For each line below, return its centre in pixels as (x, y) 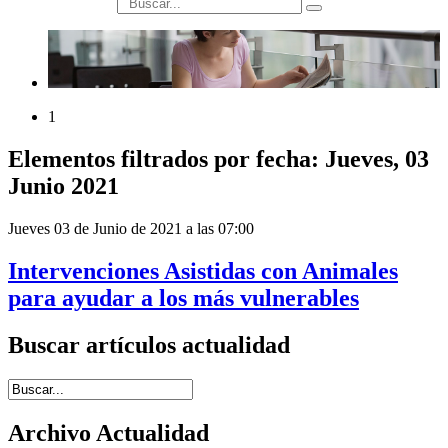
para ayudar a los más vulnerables (183, 298)
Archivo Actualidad (108, 432)
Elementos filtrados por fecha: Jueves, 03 (218, 159)
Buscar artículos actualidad (149, 345)
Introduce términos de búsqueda (107, 386)
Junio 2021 (63, 186)
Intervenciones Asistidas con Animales (203, 271)
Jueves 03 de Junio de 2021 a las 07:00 (131, 229)
